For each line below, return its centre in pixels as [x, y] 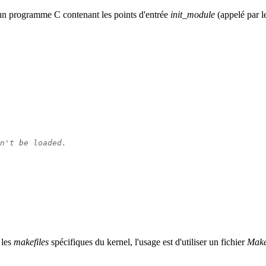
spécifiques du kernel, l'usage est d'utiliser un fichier [148, 242]
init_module [193, 15]
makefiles [31, 242]
